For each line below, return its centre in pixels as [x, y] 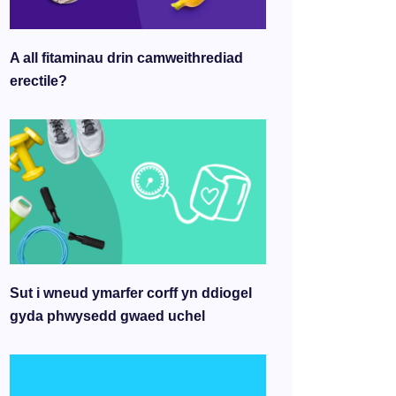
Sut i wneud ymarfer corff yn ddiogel [131, 293]
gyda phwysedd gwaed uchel [107, 316]
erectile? [38, 81]
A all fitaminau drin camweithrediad [126, 58]
